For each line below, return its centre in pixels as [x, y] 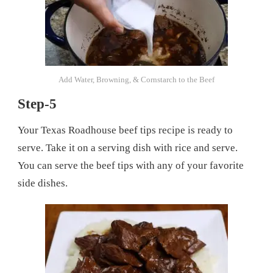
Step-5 [37, 104]
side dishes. [43, 183]
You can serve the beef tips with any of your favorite [131, 166]
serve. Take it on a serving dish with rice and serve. [128, 148]
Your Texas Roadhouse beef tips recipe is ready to [125, 130]
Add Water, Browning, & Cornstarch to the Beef [136, 79]
